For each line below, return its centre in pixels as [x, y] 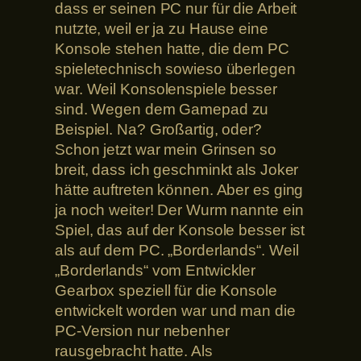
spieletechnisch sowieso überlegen [175, 68]
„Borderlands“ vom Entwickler [156, 270]
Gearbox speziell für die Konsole [166, 290]
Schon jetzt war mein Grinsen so [166, 149]
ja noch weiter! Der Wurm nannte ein [179, 210]
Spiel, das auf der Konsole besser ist [180, 230]
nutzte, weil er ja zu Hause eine [162, 28]
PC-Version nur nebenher [142, 330]
